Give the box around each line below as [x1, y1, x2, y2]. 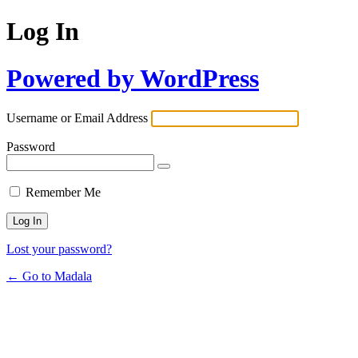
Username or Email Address [6, 111, 148, 125]
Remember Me [26, 185, 101, 200]
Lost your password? [6, 242, 112, 257]
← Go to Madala [6, 269, 92, 284]
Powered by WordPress [6, 63, 259, 93]
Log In [6, 17, 79, 46]
